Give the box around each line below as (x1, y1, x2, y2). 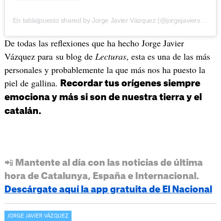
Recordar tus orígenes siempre (60, 79, 200, 88)
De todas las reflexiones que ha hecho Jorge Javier (4, 37, 184, 49)
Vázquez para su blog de (4, 50, 95, 63)
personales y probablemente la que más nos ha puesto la (4, 64, 205, 76)
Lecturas (95, 50, 126, 63)
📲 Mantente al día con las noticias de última (4, 158, 203, 167)
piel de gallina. (4, 77, 60, 89)
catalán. (4, 107, 41, 116)
